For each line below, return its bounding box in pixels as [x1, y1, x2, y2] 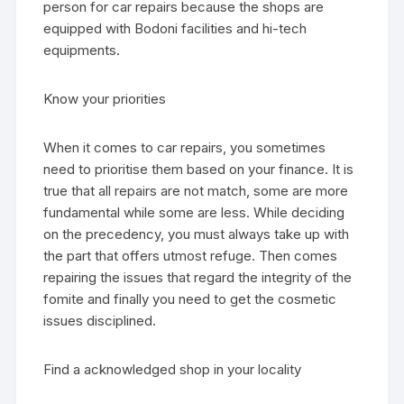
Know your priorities [43, 89, 167, 107]
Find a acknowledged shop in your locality [43, 360, 302, 378]
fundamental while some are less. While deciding [43, 203, 345, 221]
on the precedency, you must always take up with [43, 225, 350, 243]
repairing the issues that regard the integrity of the [43, 268, 353, 286]
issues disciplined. [43, 311, 157, 329]
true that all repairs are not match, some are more [43, 181, 349, 199]
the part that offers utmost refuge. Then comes [43, 246, 338, 264]
